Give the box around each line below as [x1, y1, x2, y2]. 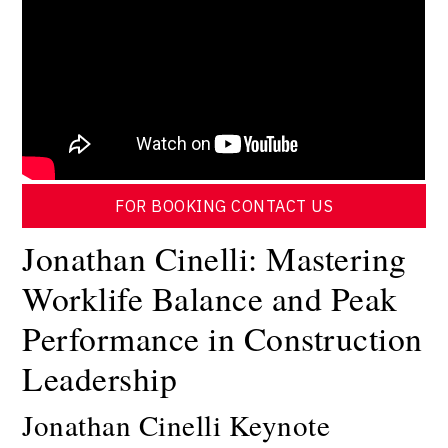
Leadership [22, 356, 178, 401]
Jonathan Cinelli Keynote [22, 405, 331, 445]
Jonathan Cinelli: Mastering [22, 236, 407, 281]
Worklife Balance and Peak [22, 276, 398, 321]
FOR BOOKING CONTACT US [115, 196, 333, 217]
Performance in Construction [22, 316, 423, 361]
